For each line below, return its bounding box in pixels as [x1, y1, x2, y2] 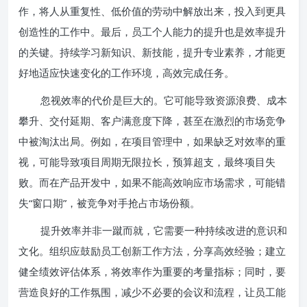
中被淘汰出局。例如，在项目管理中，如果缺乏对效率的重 [19, 134, 286, 148]
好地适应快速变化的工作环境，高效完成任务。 [19, 66, 234, 79]
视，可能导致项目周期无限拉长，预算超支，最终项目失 [19, 155, 275, 169]
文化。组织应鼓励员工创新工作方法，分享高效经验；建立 [19, 244, 286, 258]
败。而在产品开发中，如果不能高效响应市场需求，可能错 [19, 175, 286, 189]
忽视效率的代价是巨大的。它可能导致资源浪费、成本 [40, 93, 287, 107]
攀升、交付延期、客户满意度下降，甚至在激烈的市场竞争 [19, 114, 286, 127]
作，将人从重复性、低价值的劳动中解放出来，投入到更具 [19, 4, 286, 18]
